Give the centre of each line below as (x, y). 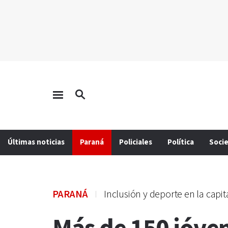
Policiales (136, 142)
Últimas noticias (36, 142)
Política (181, 142)
